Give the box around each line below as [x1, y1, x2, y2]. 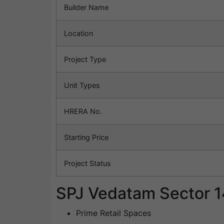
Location [64, 29, 93, 38]
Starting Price [64, 133, 108, 142]
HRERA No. [64, 107, 102, 116]
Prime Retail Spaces [76, 208, 151, 218]
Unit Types [64, 81, 100, 90]
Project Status [64, 159, 111, 168]
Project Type [64, 55, 106, 64]
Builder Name [64, 3, 108, 12]
